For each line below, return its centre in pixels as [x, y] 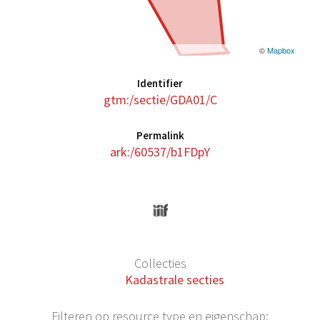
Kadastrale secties [174, 280]
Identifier [160, 83]
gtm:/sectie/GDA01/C [160, 100]
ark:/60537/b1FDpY [160, 152]
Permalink [160, 135]
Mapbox [281, 50]
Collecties [160, 264]
